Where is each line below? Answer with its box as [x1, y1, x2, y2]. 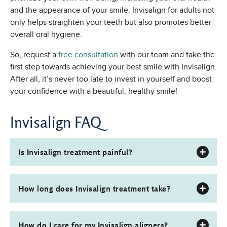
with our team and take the [118, 50, 215, 60]
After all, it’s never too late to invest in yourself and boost [10, 74, 212, 84]
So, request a [10, 50, 58, 60]
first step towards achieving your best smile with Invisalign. [10, 62, 217, 72]
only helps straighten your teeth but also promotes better [10, 18, 211, 27]
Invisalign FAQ [10, 112, 101, 132]
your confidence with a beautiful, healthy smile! [10, 87, 177, 96]
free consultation [58, 50, 118, 60]
